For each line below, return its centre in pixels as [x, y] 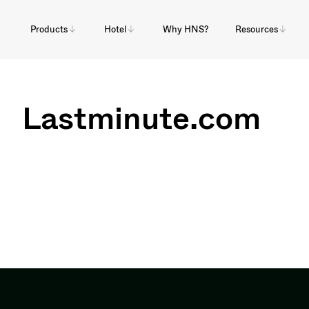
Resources [256, 29]
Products [49, 29]
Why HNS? [185, 29]
